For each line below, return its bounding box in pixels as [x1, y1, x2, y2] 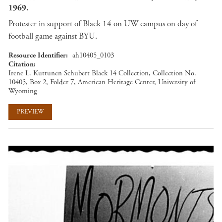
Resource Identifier [8, 50, 66, 60]
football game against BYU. [8, 30, 97, 42]
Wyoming [8, 86, 37, 96]
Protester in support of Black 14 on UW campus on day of [8, 18, 197, 29]
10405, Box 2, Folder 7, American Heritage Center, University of [8, 77, 195, 87]
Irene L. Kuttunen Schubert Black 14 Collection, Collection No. [8, 68, 196, 78]
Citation [8, 59, 34, 69]
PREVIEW [17, 108, 44, 116]
